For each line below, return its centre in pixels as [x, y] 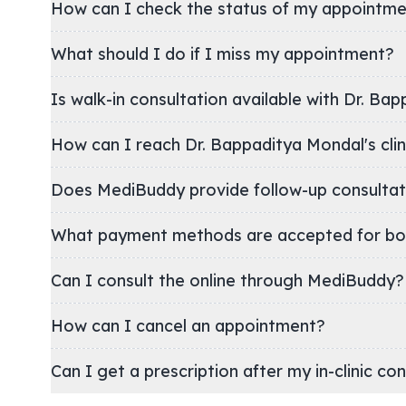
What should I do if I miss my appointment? [222, 53]
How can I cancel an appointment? [188, 325]
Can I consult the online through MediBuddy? [297, 280]
